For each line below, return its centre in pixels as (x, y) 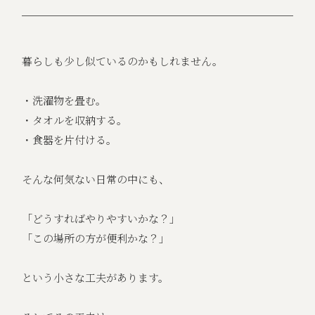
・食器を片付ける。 (70, 140)
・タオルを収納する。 (75, 120)
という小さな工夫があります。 (96, 278)
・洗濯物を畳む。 (64, 101)
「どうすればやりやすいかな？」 (101, 219)
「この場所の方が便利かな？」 (96, 238)
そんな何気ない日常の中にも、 (96, 179)
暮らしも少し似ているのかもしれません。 (123, 61)
